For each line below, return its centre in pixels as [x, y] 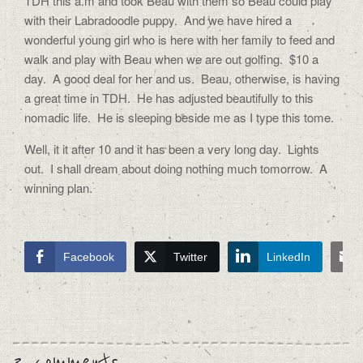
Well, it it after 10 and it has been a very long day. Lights [172, 149]
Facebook [89, 257]
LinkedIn [288, 257]
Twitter [190, 257]
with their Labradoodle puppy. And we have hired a [158, 20]
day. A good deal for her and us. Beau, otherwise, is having [182, 78]
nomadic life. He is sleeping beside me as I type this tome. [179, 117]
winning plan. [58, 188]
